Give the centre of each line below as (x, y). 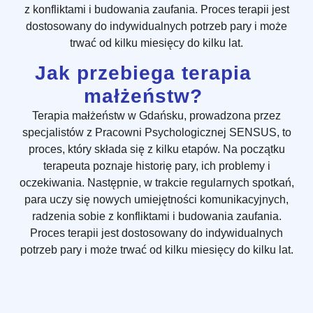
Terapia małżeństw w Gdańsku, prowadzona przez (156, 116)
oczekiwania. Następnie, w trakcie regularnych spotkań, (156, 183)
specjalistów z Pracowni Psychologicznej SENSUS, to (156, 133)
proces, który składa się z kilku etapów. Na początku (156, 150)
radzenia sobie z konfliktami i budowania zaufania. (156, 217)
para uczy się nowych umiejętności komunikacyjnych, (156, 200)
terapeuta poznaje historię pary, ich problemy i (156, 166)
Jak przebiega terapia (143, 73)
